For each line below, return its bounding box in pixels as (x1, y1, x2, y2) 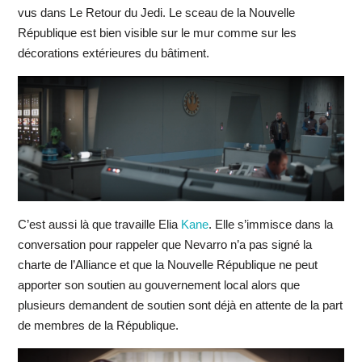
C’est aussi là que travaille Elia (17, 217, 181, 232)
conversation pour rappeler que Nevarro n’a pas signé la (17, 238, 312, 252)
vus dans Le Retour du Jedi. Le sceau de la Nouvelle (17, 5, 295, 19)
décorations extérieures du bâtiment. (17, 45, 209, 60)
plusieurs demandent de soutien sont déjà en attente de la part (17, 298, 343, 313)
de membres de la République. (17, 318, 179, 333)
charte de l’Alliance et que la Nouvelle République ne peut (17, 258, 318, 272)
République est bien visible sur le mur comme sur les (17, 25, 297, 40)
